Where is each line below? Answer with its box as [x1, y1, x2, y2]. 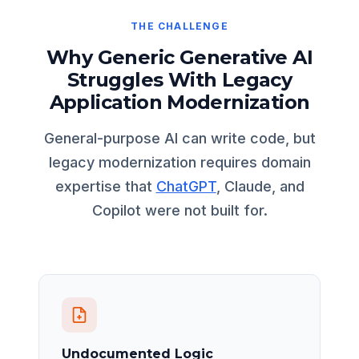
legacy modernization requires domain [48, 153, 311, 171]
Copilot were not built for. [91, 201, 268, 219]
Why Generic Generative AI [46, 45, 313, 69]
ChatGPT [155, 177, 216, 195]
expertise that [54, 177, 156, 195]
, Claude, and [216, 177, 305, 195]
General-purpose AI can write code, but [43, 129, 316, 147]
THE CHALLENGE [131, 19, 228, 32]
